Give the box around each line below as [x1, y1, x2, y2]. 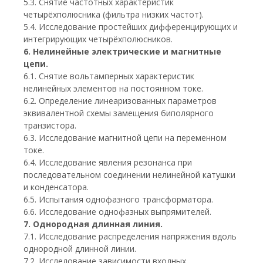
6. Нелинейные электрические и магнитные [23, 46, 221, 57]
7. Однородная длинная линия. [23, 218, 163, 230]
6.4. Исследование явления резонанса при [23, 157, 192, 168]
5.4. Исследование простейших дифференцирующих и [23, 21, 238, 32]
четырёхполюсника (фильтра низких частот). [23, 9, 204, 20]
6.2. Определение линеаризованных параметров [23, 95, 217, 106]
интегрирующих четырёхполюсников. [23, 33, 173, 45]
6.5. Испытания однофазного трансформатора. [23, 194, 213, 205]
